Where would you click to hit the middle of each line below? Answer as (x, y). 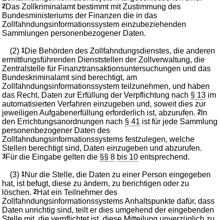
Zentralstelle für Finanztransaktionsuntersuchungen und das (107, 68)
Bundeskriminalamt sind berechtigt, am (70, 77)
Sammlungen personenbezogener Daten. (74, 33)
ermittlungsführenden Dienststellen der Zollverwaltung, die (104, 59)
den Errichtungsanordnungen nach (64, 121)
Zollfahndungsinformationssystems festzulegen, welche (98, 139)
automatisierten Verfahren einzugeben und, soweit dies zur (104, 104)
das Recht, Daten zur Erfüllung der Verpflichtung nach (96, 95)
